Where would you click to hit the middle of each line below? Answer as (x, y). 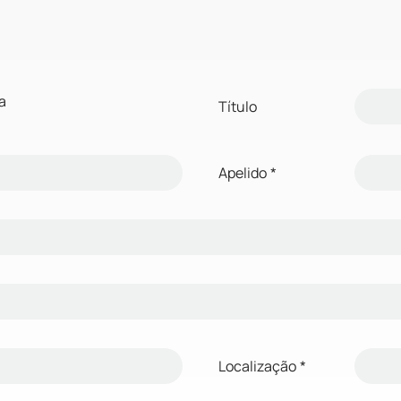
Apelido (243, 172)
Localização (257, 366)
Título (238, 106)
